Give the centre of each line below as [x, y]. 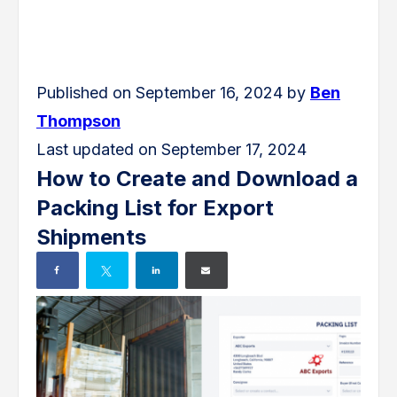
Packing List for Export [155, 207]
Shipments [91, 237]
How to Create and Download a [197, 178]
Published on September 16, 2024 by [173, 92]
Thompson [78, 121]
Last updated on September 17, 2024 [171, 149]
